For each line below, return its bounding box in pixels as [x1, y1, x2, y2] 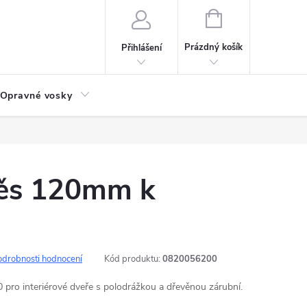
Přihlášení [121, 41, 162, 54]
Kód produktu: [104, 253, 160, 265]
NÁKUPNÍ [221, 11, 260, 23]
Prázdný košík [184, 41, 243, 53]
